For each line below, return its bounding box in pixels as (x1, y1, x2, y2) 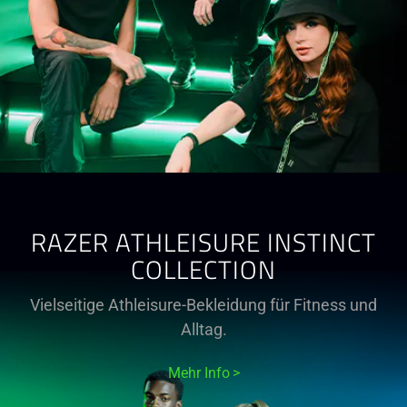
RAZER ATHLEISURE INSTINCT (31, 233, 376, 258)
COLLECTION (131, 260, 276, 285)
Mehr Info (167, 364, 230, 382)
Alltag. (180, 320, 227, 339)
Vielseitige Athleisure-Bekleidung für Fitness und (30, 295, 377, 314)
